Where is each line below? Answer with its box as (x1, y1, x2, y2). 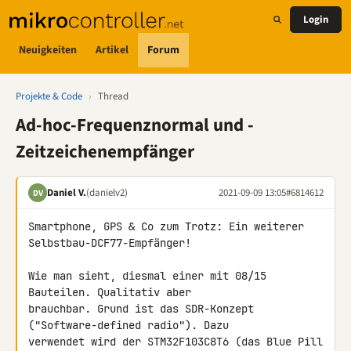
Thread (98, 89, 128, 103)
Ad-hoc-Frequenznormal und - (16, 112, 254, 138)
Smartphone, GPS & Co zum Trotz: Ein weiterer (28, 219, 304, 233)
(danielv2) (86, 185, 128, 200)
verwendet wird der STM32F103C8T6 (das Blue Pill (28, 335, 323, 349)
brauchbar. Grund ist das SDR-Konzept (28, 302, 254, 316)
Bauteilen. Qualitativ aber (28, 285, 197, 299)
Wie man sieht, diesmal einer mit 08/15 (28, 269, 266, 283)
